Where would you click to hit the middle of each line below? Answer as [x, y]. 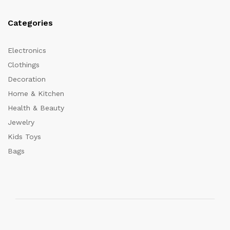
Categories [30, 23]
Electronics [27, 50]
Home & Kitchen [36, 93]
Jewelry [21, 122]
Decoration [27, 79]
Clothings [24, 65]
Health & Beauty [36, 108]
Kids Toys [24, 137]
